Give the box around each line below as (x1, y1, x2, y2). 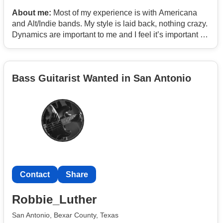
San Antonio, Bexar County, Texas (12, 211, 118, 219)
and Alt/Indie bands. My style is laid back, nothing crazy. (12, 19, 208, 28)
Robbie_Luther (12, 192, 97, 206)
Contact (20, 170, 50, 179)
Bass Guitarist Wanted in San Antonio (12, 73, 191, 84)
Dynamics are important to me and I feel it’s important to (12, 30, 207, 39)
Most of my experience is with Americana (51, 8, 197, 17)
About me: (12, 8, 51, 17)
